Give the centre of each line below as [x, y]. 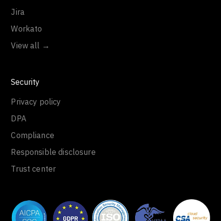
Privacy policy [36, 102]
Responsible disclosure [53, 152]
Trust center [34, 169]
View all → [30, 45]
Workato [27, 29]
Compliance [33, 135]
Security [25, 82]
